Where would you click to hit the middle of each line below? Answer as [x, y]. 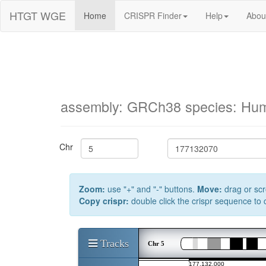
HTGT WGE [38, 15]
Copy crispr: [104, 201]
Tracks [113, 243]
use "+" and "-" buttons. [151, 189]
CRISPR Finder [153, 15]
